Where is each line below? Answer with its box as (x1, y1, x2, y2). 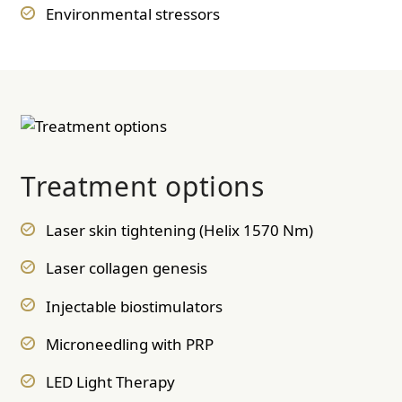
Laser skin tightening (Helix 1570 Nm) (45, 219, 313, 240)
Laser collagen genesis (45, 258, 207, 279)
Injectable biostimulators (45, 295, 223, 317)
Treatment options (21, 167, 265, 205)
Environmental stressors (45, 4, 220, 25)
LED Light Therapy (45, 371, 175, 393)
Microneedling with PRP (45, 334, 214, 355)
